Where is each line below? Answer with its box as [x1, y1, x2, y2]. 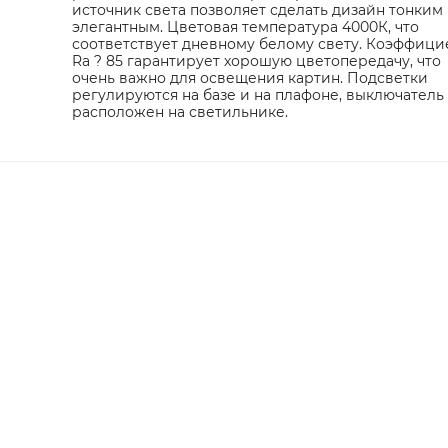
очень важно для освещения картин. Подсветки [71, 68, 428, 87]
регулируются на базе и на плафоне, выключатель [71, 85, 444, 104]
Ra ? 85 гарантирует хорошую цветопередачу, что [71, 51, 441, 70]
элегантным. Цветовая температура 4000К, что [71, 17, 419, 36]
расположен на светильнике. [71, 102, 288, 121]
